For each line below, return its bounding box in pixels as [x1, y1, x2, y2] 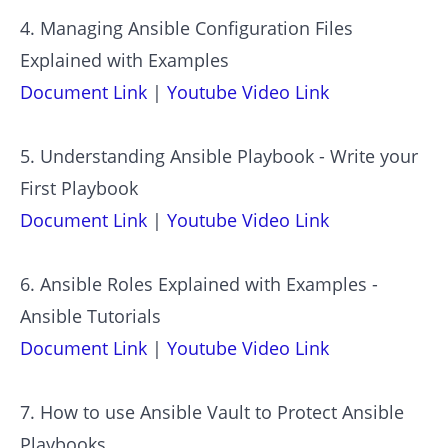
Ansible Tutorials [20, 303, 161, 328]
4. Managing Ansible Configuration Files [20, 15, 353, 40]
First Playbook [20, 175, 138, 200]
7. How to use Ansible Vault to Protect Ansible [20, 399, 404, 424]
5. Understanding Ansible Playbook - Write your [20, 143, 418, 168]
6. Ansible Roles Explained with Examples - [20, 271, 378, 296]
